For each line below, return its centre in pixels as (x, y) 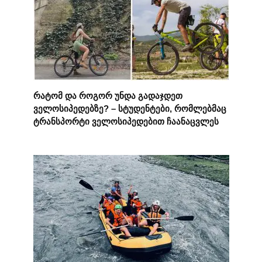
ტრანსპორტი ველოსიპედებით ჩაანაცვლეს (126, 121)
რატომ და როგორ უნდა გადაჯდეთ (108, 95)
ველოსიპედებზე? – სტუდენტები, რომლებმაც (130, 108)
